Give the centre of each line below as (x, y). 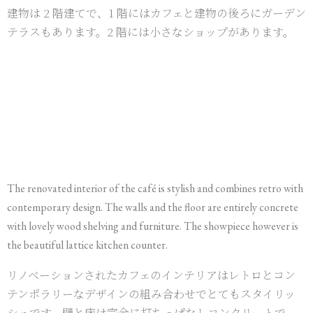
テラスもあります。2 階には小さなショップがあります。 (151, 32)
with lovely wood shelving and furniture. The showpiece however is (153, 226)
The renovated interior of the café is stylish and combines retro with (155, 188)
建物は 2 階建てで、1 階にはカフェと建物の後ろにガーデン (156, 13)
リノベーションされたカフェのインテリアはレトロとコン (151, 275)
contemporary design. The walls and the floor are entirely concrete (153, 207)
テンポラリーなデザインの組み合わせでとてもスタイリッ (151, 294)
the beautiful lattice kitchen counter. (87, 245)
